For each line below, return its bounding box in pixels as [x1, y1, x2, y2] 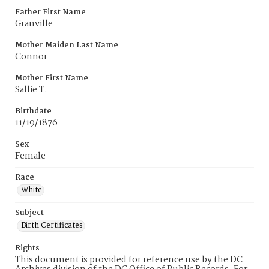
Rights [15, 242, 40, 255]
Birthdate [15, 105, 52, 118]
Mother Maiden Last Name [15, 39, 118, 52]
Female [15, 149, 46, 163]
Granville [15, 17, 53, 31]
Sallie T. [15, 83, 47, 97]
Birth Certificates [21, 219, 83, 232]
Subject [15, 207, 44, 219]
